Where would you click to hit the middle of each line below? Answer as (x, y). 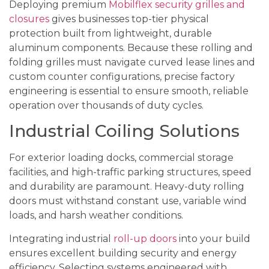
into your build (213, 238)
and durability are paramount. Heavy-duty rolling (127, 187)
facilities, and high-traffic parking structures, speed (130, 172)
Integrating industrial (61, 238)
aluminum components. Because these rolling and (131, 47)
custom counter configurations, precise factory (122, 76)
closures (29, 19)
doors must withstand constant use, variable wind (128, 201)
